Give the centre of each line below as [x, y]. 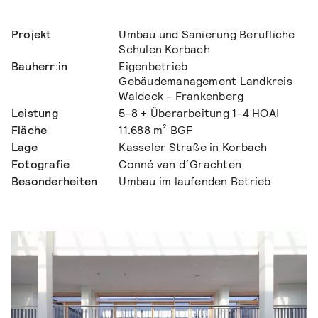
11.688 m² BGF [156, 130]
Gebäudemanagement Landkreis [205, 81]
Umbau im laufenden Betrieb [195, 181]
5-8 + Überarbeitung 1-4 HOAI [199, 113]
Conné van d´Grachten [180, 164]
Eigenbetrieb [153, 66]
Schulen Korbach [164, 49]
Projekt [32, 34]
